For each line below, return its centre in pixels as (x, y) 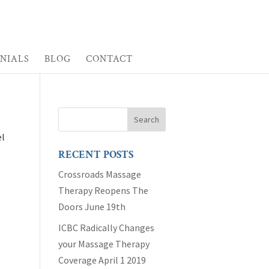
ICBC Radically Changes (107, 228)
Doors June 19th (92, 207)
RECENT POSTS (96, 155)
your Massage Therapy (104, 244)
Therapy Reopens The (104, 190)
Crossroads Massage (100, 174)
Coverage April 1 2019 (102, 260)
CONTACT (109, 59)
